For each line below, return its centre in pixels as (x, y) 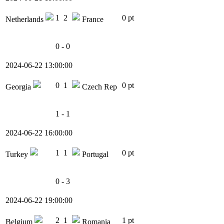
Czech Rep (98, 87)
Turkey (18, 154)
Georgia (19, 87)
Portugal (94, 154)
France (92, 19)
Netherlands (25, 19)
